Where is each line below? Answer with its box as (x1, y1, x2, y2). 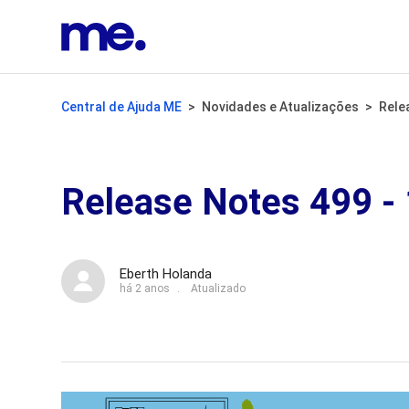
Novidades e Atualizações (202, 100, 360, 114)
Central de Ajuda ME (61, 100, 183, 114)
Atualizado (191, 281, 246, 295)
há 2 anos (120, 281, 171, 295)
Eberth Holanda (120, 265, 213, 282)
